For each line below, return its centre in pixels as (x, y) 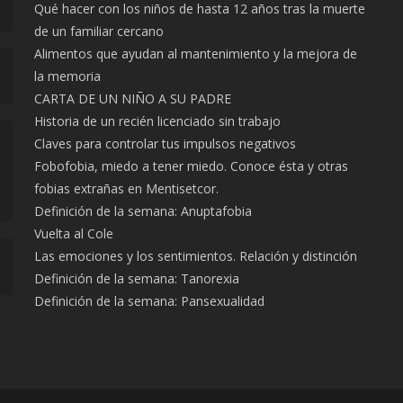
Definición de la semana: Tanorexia (136, 278)
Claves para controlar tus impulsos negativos (165, 143)
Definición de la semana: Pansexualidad (149, 300)
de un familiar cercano (99, 31)
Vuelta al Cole (73, 233)
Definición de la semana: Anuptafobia (143, 210)
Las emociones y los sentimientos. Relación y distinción (195, 255)
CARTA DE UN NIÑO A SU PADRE (132, 98)
